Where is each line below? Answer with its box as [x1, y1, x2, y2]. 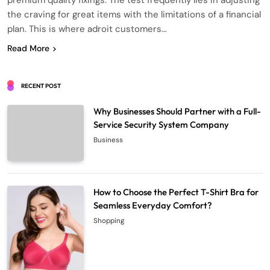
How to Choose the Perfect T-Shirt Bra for [93, 186, 259, 198]
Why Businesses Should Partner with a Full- [93, 105, 262, 118]
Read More [7, 43, 49, 54]
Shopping [93, 216, 125, 226]
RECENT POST [21, 82, 61, 90]
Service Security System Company [93, 119, 230, 131]
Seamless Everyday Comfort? [93, 199, 212, 211]
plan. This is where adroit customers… [7, 23, 166, 36]
